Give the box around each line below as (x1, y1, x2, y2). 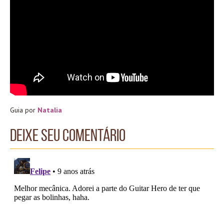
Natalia (37, 105, 62, 115)
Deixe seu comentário (10, 126, 125, 145)
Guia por (10, 105, 37, 115)
